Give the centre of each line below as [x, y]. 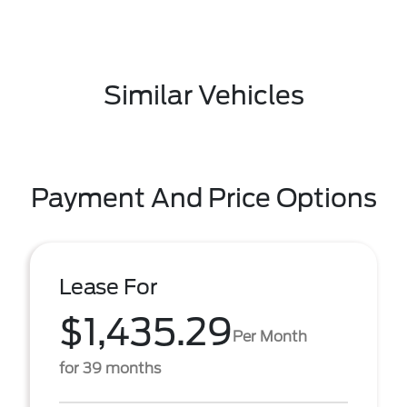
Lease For [109, 287]
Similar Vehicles [203, 95]
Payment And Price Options [203, 198]
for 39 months [110, 368]
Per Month [270, 336]
